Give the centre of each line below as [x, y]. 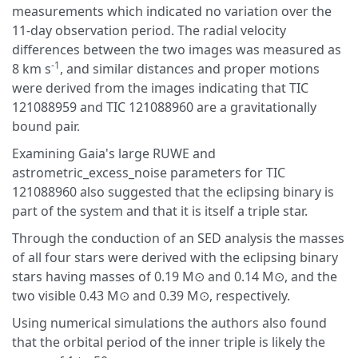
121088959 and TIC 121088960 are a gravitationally [164, 107]
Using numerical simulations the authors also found [169, 323]
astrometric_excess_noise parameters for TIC [149, 173]
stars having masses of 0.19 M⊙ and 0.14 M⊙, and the [175, 276]
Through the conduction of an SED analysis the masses [178, 238]
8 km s [32, 69]
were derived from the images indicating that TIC [160, 88]
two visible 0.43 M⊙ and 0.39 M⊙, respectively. [151, 296]
